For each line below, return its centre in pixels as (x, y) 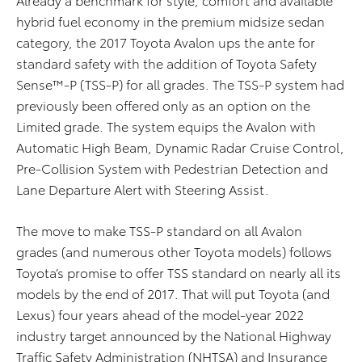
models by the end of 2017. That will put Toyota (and (173, 293)
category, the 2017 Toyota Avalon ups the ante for (166, 42)
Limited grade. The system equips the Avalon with (166, 126)
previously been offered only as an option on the (163, 105)
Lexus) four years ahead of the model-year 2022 (160, 314)
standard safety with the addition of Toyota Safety (166, 63)
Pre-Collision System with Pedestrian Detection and (172, 168)
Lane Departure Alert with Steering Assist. (143, 189)
